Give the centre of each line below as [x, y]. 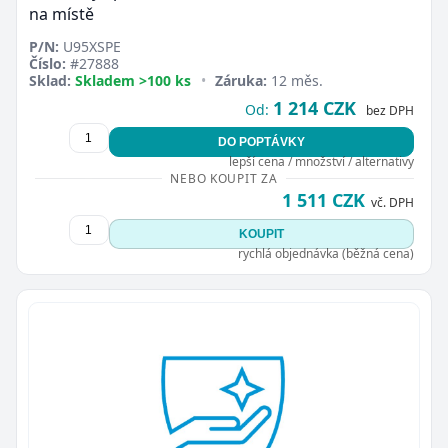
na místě [61, 14]
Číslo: [47, 63]
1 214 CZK [314, 108]
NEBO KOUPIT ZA [224, 178]
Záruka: [241, 80]
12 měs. [295, 80]
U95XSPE [90, 46]
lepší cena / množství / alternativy [321, 161]
